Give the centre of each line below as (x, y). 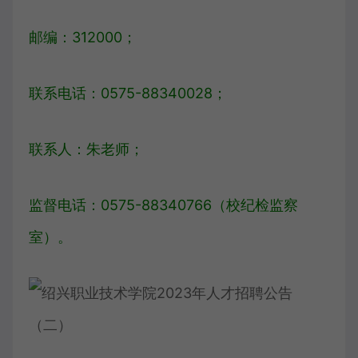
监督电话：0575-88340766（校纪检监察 (163, 205)
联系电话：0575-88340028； (128, 93)
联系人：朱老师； (86, 149)
